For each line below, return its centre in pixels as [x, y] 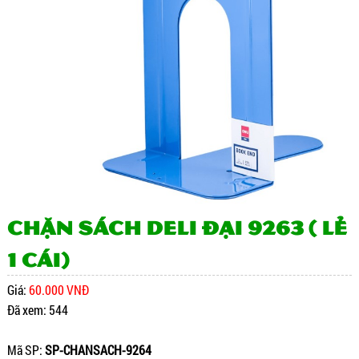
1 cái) [38, 259]
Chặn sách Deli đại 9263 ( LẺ [177, 227]
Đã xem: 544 [37, 310]
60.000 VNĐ [58, 290]
